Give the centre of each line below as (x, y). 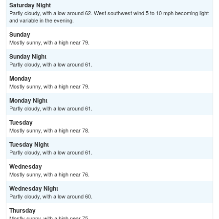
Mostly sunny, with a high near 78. (49, 130)
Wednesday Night (34, 188)
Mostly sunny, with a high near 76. (49, 174)
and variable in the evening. (42, 20)
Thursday (22, 210)
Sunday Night (28, 56)
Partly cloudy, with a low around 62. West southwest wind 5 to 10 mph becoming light (109, 13)
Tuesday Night (29, 144)
